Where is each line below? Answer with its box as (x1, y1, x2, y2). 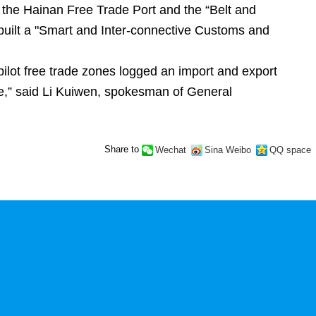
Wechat (154, 144, 186, 155)
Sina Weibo (204, 144, 251, 155)
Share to (104, 144, 139, 154)
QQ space (269, 144, 311, 155)
